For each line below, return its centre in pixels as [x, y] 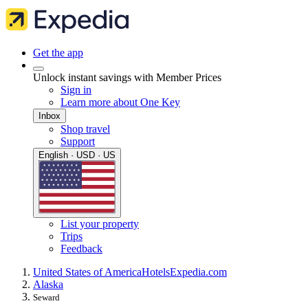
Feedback [81, 249]
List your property [100, 224]
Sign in [76, 90]
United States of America [87, 272]
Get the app [58, 53]
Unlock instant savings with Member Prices [127, 77]
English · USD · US [77, 155]
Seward [46, 298]
